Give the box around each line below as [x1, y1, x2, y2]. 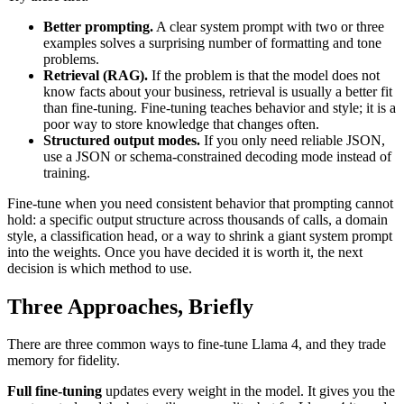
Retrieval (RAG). [43, 67, 148, 83]
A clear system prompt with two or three [153, 18, 384, 34]
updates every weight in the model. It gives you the [102, 383, 395, 399]
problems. [43, 50, 99, 67]
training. [43, 164, 90, 180]
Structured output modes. [43, 132, 200, 148]
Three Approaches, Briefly [7, 294, 253, 318]
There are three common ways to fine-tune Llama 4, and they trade [7, 336, 386, 353]
